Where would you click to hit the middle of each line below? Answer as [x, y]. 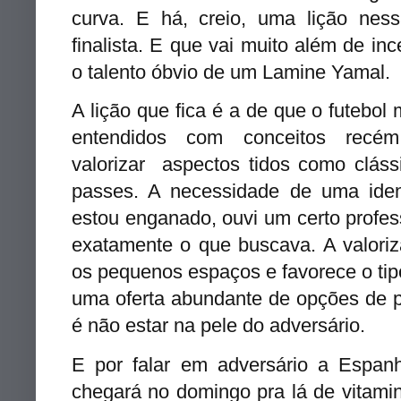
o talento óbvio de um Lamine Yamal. [234, 73]
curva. [104, 19]
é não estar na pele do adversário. [221, 326]
